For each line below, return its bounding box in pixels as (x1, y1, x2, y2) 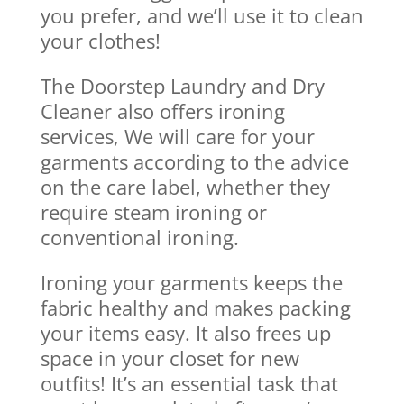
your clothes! (40, 26, 161, 54)
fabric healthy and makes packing (40, 293, 351, 321)
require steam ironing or (40, 197, 267, 225)
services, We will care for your (40, 122, 315, 150)
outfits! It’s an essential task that (40, 369, 338, 397)
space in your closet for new (40, 344, 299, 372)
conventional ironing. (40, 223, 239, 251)
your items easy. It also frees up (40, 318, 331, 346)
